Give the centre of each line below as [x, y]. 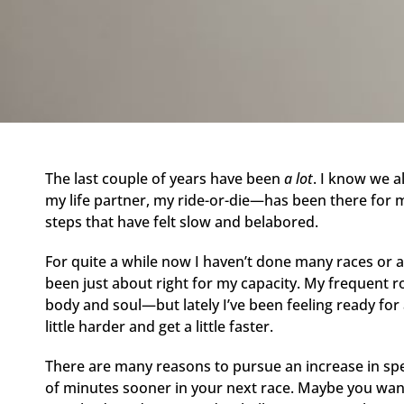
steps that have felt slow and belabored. [182, 222]
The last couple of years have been [165, 179]
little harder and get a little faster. [159, 327]
